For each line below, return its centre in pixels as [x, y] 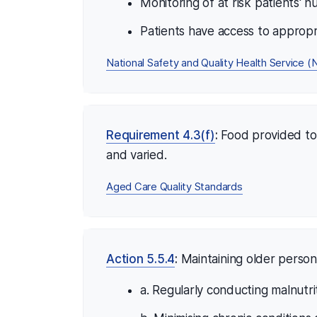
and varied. [137, 155]
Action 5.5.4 [141, 259]
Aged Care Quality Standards [174, 186]
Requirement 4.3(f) [161, 135]
